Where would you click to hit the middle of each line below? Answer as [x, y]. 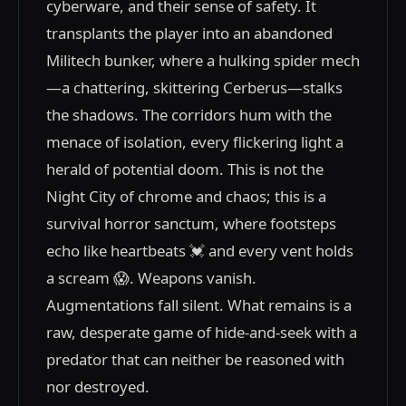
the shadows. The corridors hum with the [189, 115]
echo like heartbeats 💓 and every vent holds [200, 251]
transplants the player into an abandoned [189, 33]
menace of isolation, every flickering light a [195, 142]
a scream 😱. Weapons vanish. [151, 278]
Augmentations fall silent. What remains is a [199, 305]
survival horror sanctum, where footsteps [191, 223]
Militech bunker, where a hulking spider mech [203, 60]
